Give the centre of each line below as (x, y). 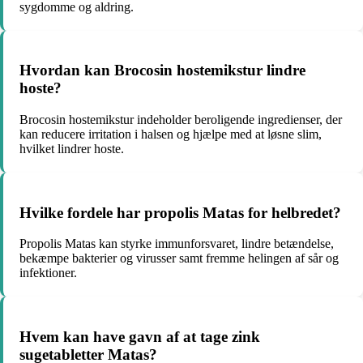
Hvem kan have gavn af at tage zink (140, 337)
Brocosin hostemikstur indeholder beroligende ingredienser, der (181, 119)
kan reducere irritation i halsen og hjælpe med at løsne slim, (171, 134)
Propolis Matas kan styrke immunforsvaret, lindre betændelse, (177, 244)
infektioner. (48, 273)
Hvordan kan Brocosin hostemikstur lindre (162, 70)
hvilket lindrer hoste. (72, 148)
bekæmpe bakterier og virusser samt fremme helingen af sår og (179, 258)
